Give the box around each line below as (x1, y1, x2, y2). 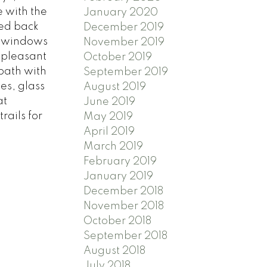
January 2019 (83, 170, 154, 182)
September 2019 (83, 66, 169, 77)
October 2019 (83, 51, 153, 63)
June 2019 (83, 96, 136, 107)
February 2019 (83, 156, 157, 167)
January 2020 (83, 7, 159, 18)
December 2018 (83, 185, 164, 197)
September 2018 (83, 230, 168, 241)
